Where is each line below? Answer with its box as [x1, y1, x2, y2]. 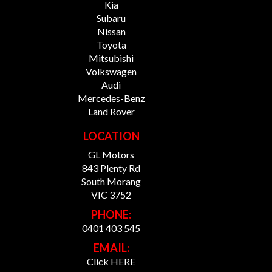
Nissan [97, 25, 126, 37]
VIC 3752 [91, 188, 131, 200]
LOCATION [83, 129, 140, 143]
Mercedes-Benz [77, 92, 145, 104]
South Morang [81, 175, 141, 187]
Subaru [97, 12, 126, 24]
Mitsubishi [89, 52, 134, 64]
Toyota [96, 38, 126, 50]
